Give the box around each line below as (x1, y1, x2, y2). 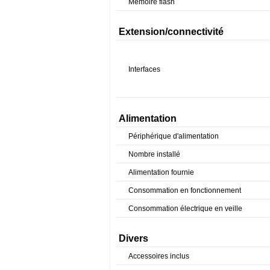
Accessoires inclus (128, 251, 189, 260)
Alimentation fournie (128, 168, 194, 177)
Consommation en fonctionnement (128, 186, 241, 195)
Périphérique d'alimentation (128, 131, 219, 140)
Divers (119, 233, 148, 243)
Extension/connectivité (119, 26, 224, 37)
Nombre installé (128, 149, 180, 159)
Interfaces (128, 64, 160, 74)
